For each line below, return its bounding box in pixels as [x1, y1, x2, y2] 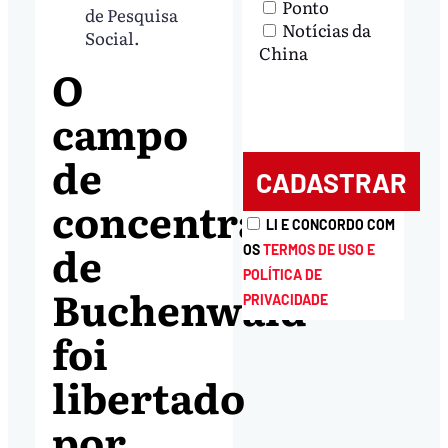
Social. [85, 24, 141, 50]
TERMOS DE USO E [262, 241, 375, 259]
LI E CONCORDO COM [265, 216, 395, 234]
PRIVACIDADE [242, 291, 328, 309]
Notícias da [282, 16, 372, 42]
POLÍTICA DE [242, 266, 322, 284]
